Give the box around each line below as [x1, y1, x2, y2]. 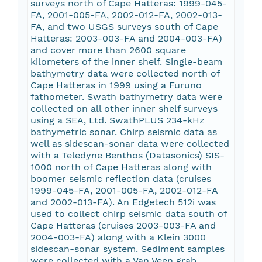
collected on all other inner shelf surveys [30, 103, 218, 115]
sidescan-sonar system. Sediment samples [30, 243, 225, 255]
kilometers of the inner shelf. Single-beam [30, 56, 222, 68]
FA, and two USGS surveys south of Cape [30, 21, 218, 33]
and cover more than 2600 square [30, 44, 186, 56]
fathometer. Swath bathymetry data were [30, 91, 222, 103]
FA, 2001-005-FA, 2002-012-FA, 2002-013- [30, 9, 222, 21]
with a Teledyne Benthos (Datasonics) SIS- [30, 150, 225, 161]
